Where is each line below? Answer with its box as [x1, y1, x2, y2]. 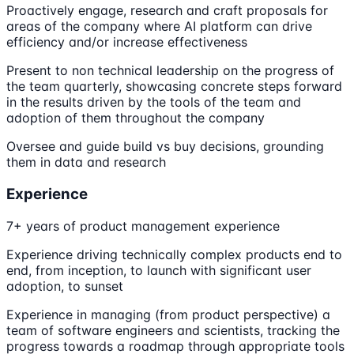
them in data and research [6, 154, 166, 171]
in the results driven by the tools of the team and [6, 94, 301, 111]
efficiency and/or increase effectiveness [6, 34, 247, 51]
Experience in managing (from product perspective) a [6, 306, 330, 322]
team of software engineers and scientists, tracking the [6, 322, 340, 338]
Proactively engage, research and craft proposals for [6, 2, 328, 19]
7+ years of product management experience [6, 217, 280, 234]
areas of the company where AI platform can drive [6, 18, 312, 35]
